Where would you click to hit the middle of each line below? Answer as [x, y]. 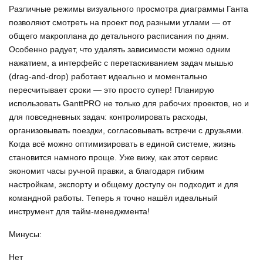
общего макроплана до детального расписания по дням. [119, 36]
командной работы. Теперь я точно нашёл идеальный [113, 198]
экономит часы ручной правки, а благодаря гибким [107, 171]
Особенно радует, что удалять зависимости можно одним [120, 50]
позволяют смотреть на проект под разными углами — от [120, 23]
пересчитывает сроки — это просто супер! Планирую [112, 90]
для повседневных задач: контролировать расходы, [108, 117]
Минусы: [25, 235]
